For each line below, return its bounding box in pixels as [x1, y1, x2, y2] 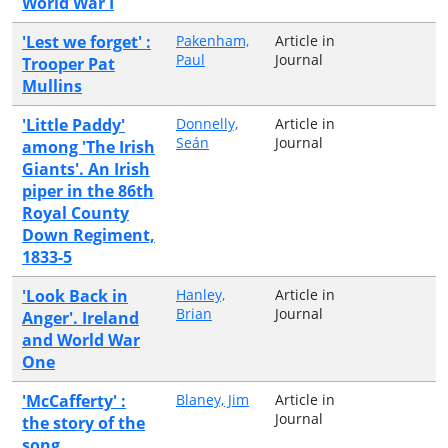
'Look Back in [22, 284, 128, 307]
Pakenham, [176, 30, 249, 50]
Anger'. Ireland [22, 306, 139, 329]
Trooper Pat [22, 52, 115, 75]
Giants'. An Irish [22, 157, 150, 180]
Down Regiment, [22, 223, 155, 246]
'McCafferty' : [22, 389, 126, 412]
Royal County [22, 201, 129, 224]
